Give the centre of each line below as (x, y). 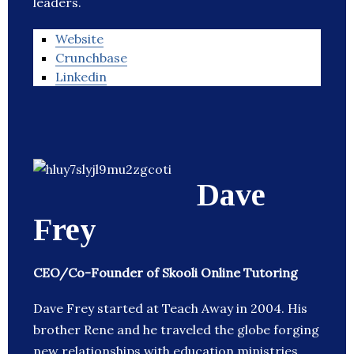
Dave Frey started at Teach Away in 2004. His (170, 309)
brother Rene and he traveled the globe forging (176, 330)
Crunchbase (91, 58)
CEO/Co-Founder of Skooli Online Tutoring (166, 273)
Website (79, 39)
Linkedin (81, 77)
